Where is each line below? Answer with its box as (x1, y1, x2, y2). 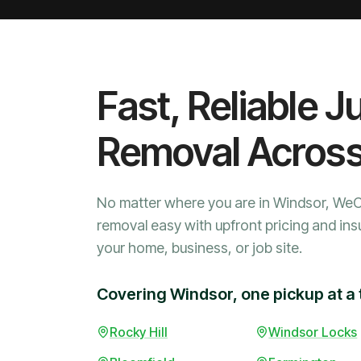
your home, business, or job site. (97, 239, 302, 257)
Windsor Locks (268, 324, 358, 341)
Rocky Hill (110, 324, 168, 341)
